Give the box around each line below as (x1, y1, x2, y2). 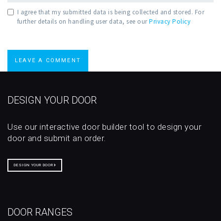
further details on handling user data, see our (17, 17, 149, 26)
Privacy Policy (149, 17, 190, 26)
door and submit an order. (7, 133, 106, 144)
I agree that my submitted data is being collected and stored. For (17, 8, 204, 17)
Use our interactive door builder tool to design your (7, 122, 201, 132)
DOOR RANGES (7, 206, 73, 219)
